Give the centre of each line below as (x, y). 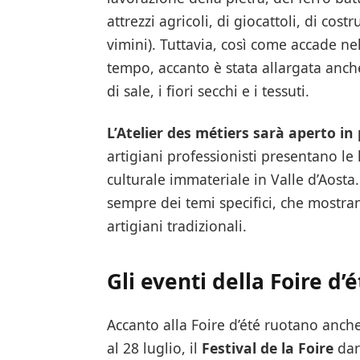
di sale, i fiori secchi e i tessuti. (208, 90)
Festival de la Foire (267, 348)
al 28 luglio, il (154, 348)
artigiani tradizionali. (176, 225)
